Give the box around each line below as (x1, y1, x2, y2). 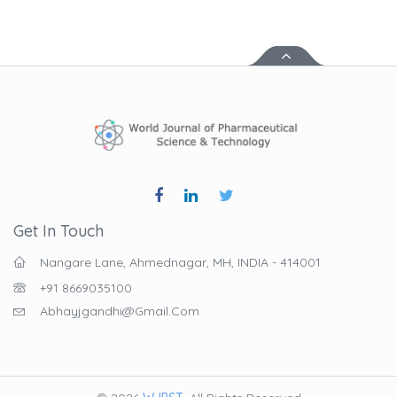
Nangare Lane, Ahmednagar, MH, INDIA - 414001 (40, 254, 321, 271)
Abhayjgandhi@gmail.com (40, 303, 199, 320)
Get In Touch (13, 221, 104, 242)
